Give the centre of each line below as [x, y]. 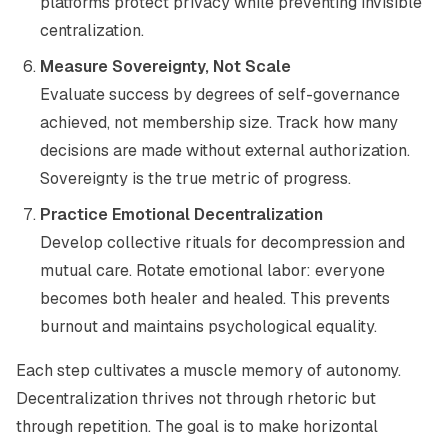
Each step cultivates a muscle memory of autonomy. [208, 370]
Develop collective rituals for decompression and [222, 242]
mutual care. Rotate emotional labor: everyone [212, 270]
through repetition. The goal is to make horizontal [197, 426]
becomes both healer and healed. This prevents [215, 298]
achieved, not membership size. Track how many [219, 122]
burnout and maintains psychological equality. [208, 326]
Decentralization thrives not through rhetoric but [196, 398]
